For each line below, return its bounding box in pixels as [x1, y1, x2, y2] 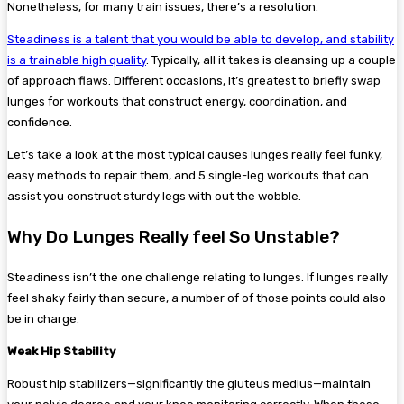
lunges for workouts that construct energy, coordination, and [7, 95, 347, 109]
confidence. [7, 115, 72, 130]
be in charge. [7, 312, 79, 326]
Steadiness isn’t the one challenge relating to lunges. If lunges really [7, 271, 388, 285]
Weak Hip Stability [7, 344, 115, 359]
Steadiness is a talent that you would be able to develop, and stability [7, 32, 394, 47]
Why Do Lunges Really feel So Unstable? [7, 226, 340, 248]
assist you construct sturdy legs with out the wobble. [7, 189, 301, 204]
